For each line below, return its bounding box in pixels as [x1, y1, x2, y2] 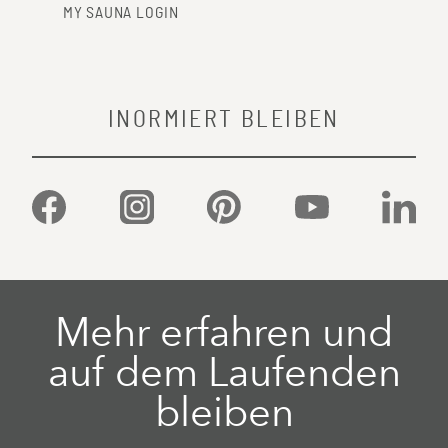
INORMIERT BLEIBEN [108, 108, 340, 132]
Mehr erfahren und [55, 308, 393, 356]
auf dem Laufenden [47, 348, 401, 396]
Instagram [135, 194, 207, 210]
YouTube [310, 194, 372, 210]
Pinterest [223, 194, 289, 210]
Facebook [48, 194, 116, 210]
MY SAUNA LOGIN [62, 5, 180, 21]
